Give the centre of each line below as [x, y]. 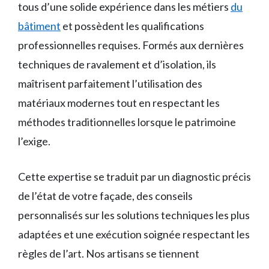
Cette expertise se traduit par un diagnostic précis [134, 177]
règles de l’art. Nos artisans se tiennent [109, 253]
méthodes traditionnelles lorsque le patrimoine [127, 122]
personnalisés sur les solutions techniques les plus [134, 215]
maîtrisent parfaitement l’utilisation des [110, 83]
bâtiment [39, 26]
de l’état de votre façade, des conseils [105, 196]
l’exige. [34, 141]
